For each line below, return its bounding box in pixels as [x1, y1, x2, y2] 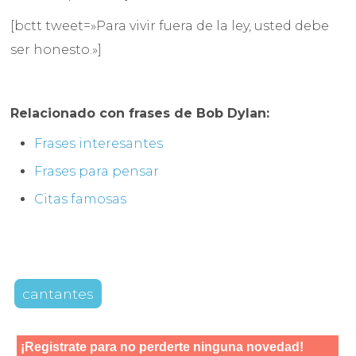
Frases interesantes [34, 136, 164, 152]
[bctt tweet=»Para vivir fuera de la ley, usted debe [10, 18, 330, 34]
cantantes [22, 285, 95, 303]
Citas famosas [34, 192, 127, 207]
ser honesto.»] [10, 42, 103, 58]
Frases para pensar [34, 164, 160, 180]
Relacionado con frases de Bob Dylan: [10, 106, 270, 122]
